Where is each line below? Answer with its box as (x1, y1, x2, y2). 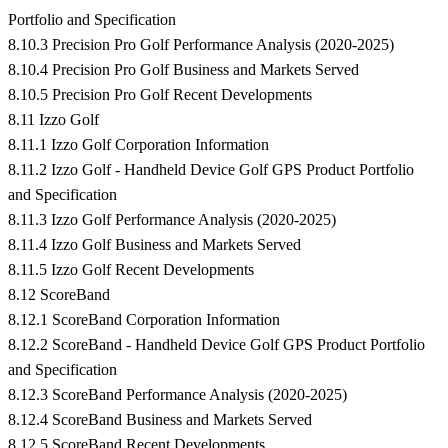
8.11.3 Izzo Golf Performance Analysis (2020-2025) (8, 211, 336, 229)
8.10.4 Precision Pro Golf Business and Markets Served (8, 61, 359, 79)
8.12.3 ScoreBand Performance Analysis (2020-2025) (8, 386, 347, 404)
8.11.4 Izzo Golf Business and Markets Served (8, 236, 301, 254)
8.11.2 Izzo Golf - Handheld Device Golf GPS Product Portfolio (8, 161, 414, 179)
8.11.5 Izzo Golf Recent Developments (8, 261, 254, 279)
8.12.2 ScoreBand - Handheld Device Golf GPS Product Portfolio (8, 336, 425, 354)
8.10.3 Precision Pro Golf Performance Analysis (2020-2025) (8, 36, 394, 54)
